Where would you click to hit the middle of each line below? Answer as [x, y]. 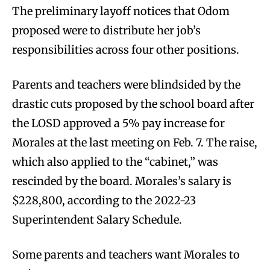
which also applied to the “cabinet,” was [115, 162]
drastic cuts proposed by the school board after [133, 104]
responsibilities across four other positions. [127, 49]
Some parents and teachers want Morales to [126, 254]
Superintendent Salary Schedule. [97, 219]
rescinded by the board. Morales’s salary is [122, 181]
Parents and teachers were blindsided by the [126, 84]
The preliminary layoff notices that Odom [121, 11]
